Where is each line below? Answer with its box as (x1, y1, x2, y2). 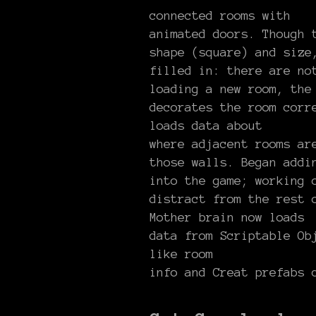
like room (150, 247, 213, 260)
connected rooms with (150, 8, 291, 22)
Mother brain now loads (150, 210, 305, 224)
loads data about (150, 119, 262, 132)
